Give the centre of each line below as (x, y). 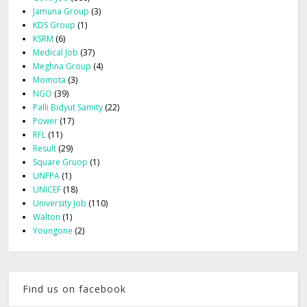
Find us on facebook (75, 289)
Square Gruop (61, 162)
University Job (60, 204)
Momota (50, 80)
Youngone (53, 231)
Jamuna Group (61, 12)
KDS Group (54, 25)
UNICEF (47, 190)
